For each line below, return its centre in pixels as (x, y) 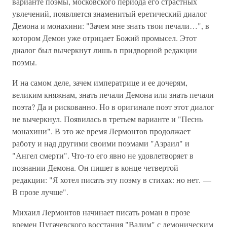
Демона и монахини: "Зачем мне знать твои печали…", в (111, 26)
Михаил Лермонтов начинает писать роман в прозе (101, 212)
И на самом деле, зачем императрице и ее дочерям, (100, 82)
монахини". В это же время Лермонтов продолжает (101, 131)
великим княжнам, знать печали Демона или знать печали (113, 94)
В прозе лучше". (40, 192)
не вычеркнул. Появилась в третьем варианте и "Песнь (107, 119)
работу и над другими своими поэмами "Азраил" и (101, 143)
